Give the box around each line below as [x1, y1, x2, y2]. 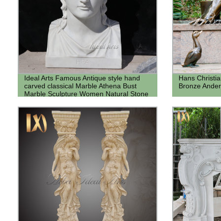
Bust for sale [24, 97, 63, 106]
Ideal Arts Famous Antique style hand [24, 74, 140, 82]
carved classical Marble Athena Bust [24, 81, 137, 90]
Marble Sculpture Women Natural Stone [24, 89, 148, 98]
